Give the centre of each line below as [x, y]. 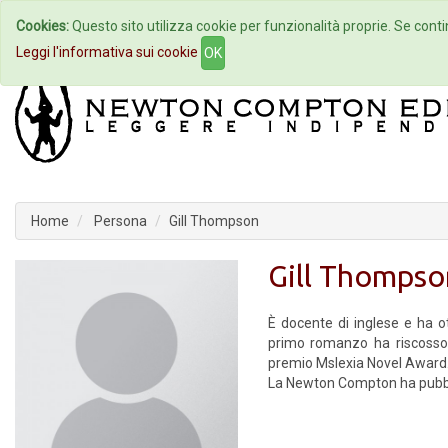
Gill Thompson [214, 221]
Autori [223, 26]
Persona [119, 221]
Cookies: [42, 26]
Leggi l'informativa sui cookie [107, 51]
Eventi [332, 26]
